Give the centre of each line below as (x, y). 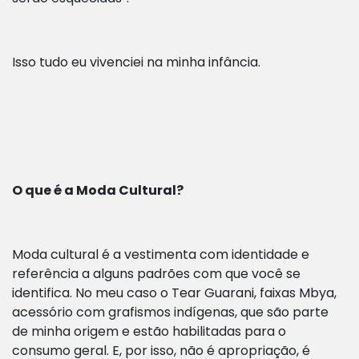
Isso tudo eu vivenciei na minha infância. (136, 63)
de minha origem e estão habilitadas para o (149, 332)
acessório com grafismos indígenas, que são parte (170, 313)
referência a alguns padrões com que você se (156, 274)
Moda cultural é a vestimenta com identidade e (161, 255)
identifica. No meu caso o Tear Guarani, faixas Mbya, (174, 293)
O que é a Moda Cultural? (99, 191)
